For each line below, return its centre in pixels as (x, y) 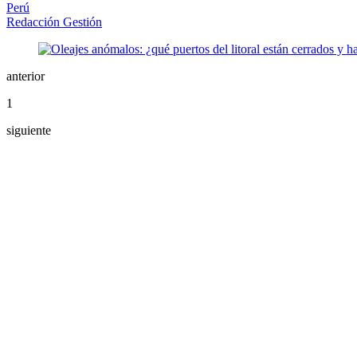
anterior (25, 76)
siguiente (29, 131)
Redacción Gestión (54, 22)
